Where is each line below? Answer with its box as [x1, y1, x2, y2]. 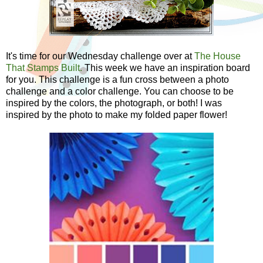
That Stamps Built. [6, 62, 82, 73]
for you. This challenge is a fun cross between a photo [6, 74, 229, 85]
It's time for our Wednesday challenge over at [6, 50, 194, 61]
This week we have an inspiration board [82, 62, 250, 73]
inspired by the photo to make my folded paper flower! [6, 109, 227, 120]
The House [194, 50, 241, 61]
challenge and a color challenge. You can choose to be [6, 86, 234, 96]
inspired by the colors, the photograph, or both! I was [6, 97, 222, 108]
